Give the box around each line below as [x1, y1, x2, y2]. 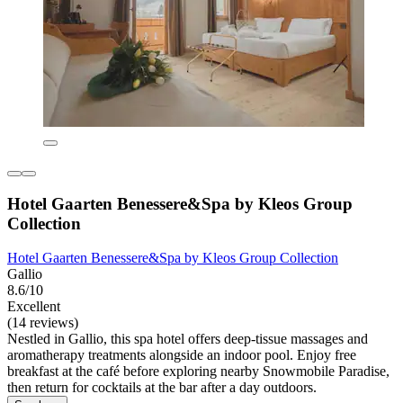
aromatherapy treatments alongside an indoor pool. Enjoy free [7, 347, 356, 363]
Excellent [7, 299, 60, 315]
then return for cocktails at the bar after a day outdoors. [7, 380, 317, 396]
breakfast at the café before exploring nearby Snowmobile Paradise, [7, 363, 390, 380]
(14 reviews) [7, 315, 78, 331]
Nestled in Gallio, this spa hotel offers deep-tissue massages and [7, 331, 368, 347]
